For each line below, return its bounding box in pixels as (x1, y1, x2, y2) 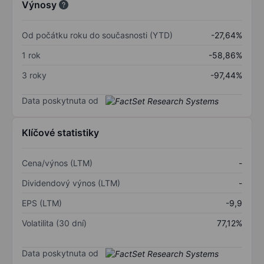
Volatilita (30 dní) (22, 218, 87, 229)
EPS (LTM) (22, 198, 62, 209)
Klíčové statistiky (22, 127, 99, 139)
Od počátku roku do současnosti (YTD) (22, 29, 173, 40)
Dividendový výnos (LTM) (22, 178, 120, 189)
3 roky (22, 70, 47, 80)
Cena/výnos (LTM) (22, 158, 93, 169)
